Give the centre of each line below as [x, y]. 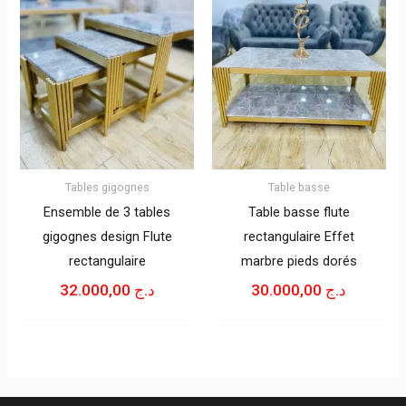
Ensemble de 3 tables [107, 213]
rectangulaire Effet [299, 237]
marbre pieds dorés [299, 261]
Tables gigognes [107, 187]
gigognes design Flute [107, 237]
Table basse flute [299, 213]
